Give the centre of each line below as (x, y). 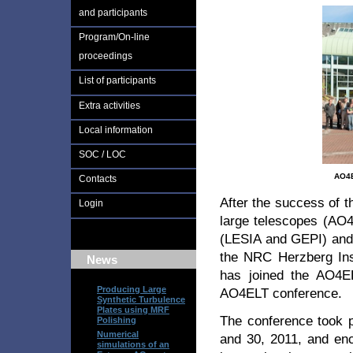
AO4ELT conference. (281, 294)
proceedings (106, 56)
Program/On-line (114, 37)
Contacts (98, 179)
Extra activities (110, 105)
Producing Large (132, 289)
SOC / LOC (102, 154)
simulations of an (133, 344)
